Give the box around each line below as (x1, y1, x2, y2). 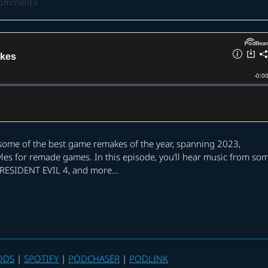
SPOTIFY (24, 252, 59, 265)
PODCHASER (68, 252, 120, 265)
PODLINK (129, 252, 169, 265)
